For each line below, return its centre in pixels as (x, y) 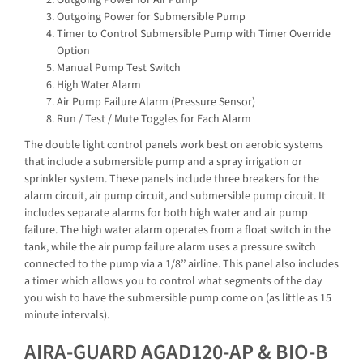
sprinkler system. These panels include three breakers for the (172, 179)
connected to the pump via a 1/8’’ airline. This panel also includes (181, 264)
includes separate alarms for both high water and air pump (166, 213)
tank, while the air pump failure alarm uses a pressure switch (170, 247)
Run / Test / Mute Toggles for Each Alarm (154, 120)
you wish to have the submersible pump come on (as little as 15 (178, 298)
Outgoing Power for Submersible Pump (151, 17)
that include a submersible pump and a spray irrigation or (163, 162)
